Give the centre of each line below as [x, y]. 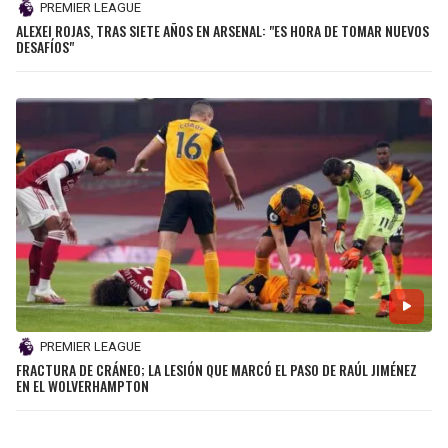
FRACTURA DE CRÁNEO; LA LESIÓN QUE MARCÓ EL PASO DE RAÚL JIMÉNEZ [216, 369]
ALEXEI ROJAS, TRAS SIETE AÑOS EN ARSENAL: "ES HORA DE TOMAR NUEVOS [222, 30]
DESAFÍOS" [45, 46]
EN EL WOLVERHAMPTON [82, 385]
